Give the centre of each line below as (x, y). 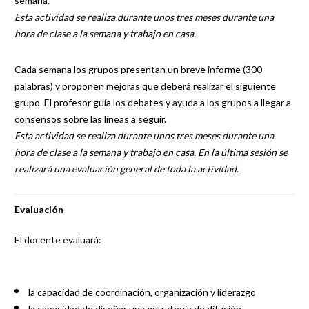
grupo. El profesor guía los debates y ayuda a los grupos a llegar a (152, 102)
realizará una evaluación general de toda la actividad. (126, 169)
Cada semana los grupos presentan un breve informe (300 (138, 69)
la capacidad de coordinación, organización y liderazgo (142, 292)
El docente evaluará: (58, 240)
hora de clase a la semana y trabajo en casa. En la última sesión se (151, 152)
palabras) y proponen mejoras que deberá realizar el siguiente (145, 86)
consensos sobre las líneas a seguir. (90, 119)
